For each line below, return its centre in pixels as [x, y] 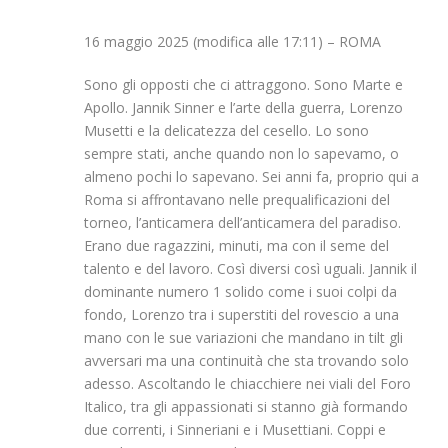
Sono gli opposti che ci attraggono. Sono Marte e [243, 85]
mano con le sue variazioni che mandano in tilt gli [243, 338]
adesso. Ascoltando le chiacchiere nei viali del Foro [247, 384]
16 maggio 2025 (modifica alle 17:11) [205, 42]
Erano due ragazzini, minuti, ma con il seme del [236, 246]
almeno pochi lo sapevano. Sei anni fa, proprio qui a [251, 177]
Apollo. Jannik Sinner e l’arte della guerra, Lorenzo [243, 108]
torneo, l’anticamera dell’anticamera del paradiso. [242, 223]
